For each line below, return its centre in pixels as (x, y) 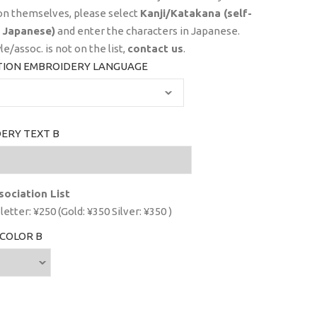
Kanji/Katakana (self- (196, 13)
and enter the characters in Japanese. (147, 30)
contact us (155, 48)
